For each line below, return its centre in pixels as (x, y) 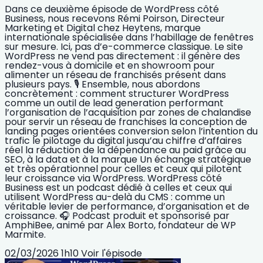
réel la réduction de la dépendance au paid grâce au (125, 150)
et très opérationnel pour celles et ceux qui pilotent (123, 168)
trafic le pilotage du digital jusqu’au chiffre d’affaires (123, 140)
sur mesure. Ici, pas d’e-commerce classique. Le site (124, 46)
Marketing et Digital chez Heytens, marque (103, 28)
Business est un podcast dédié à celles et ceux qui (118, 187)
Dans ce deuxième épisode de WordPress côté (112, 9)
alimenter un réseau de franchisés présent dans (115, 75)
